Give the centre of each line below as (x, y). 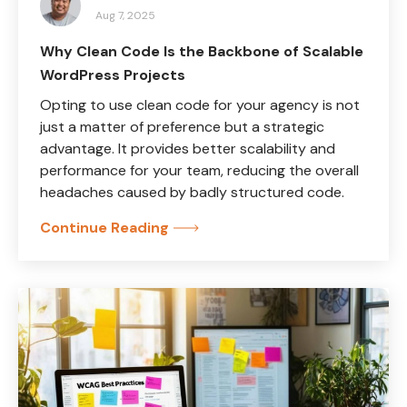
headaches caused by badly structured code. (192, 192)
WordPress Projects (113, 74)
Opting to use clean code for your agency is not (200, 104)
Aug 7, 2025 (125, 15)
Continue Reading (104, 227)
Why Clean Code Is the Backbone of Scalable (202, 51)
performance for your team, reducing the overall (199, 170)
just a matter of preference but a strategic (182, 126)
